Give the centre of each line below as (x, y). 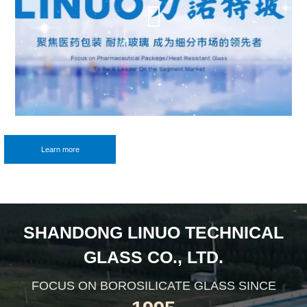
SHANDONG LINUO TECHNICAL (153, 232)
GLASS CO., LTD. (153, 257)
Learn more (60, 149)
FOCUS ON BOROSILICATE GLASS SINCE (153, 285)
